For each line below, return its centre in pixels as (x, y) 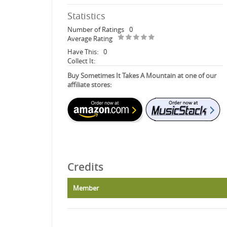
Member (86, 188)
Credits (85, 166)
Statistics (86, 15)
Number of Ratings (96, 29)
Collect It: (81, 61)
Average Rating (90, 38)
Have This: (83, 51)
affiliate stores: (89, 84)
